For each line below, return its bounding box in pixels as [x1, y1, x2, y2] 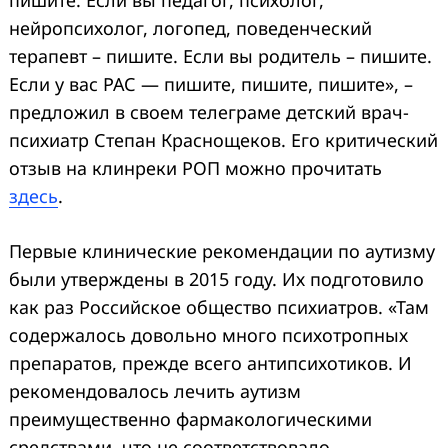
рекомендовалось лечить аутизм [9, 378, 301, 403]
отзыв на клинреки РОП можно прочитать [9, 155, 382, 180]
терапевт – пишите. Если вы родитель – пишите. [9, 43, 432, 68]
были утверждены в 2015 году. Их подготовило [9, 266, 424, 291]
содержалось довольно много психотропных [9, 322, 408, 347]
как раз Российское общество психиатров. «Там [9, 294, 429, 319]
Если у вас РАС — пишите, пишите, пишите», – [9, 71, 413, 96]
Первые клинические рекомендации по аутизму [9, 238, 435, 263]
